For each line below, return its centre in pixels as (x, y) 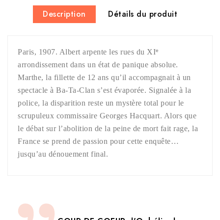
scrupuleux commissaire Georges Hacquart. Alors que (107, 116)
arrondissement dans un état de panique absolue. (98, 65)
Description (64, 14)
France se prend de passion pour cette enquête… (98, 141)
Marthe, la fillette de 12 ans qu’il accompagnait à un (104, 78)
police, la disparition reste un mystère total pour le (101, 103)
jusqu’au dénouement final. (63, 154)
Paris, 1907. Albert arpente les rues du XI (87, 52)
